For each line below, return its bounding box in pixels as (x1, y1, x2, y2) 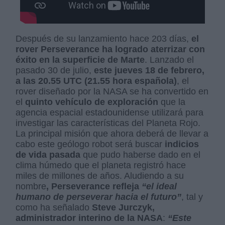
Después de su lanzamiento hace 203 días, (16, 33, 192, 44)
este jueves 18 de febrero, (94, 65, 205, 75)
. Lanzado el (145, 54, 194, 65)
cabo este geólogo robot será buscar (16, 139, 165, 149)
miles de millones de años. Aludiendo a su (16, 170, 184, 181)
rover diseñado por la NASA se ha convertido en (16, 86, 209, 96)
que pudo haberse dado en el (80, 149, 201, 160)
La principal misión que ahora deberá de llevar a (16, 128, 209, 139)
